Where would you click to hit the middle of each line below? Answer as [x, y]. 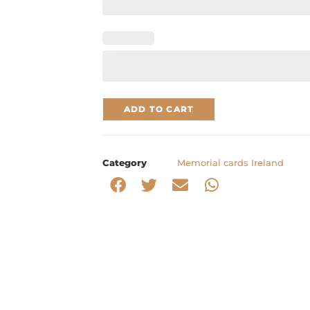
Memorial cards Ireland [230, 162]
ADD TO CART [159, 109]
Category [125, 162]
